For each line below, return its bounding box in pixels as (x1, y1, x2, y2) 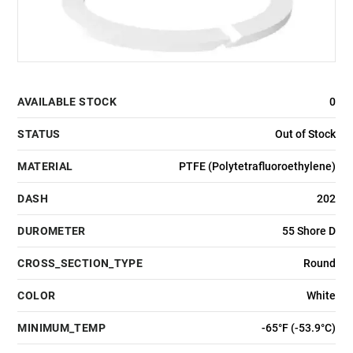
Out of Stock (274, 128, 336, 141)
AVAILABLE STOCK (17, 95, 117, 109)
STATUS (17, 128, 61, 141)
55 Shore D (281, 225, 336, 238)
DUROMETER (17, 225, 86, 238)
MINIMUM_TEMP (17, 321, 106, 335)
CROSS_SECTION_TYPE (17, 257, 143, 270)
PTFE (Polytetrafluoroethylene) (178, 160, 336, 173)
